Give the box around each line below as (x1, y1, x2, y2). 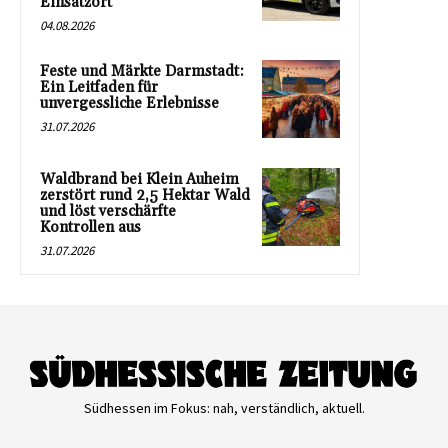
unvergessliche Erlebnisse (40, 94, 219, 113)
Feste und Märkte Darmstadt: (40, 62, 244, 81)
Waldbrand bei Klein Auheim (40, 170, 239, 189)
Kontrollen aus (40, 218, 141, 237)
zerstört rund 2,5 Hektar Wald (40, 186, 250, 205)
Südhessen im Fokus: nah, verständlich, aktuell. (83, 399, 365, 418)
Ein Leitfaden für (40, 78, 158, 97)
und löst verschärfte (40, 202, 176, 221)
